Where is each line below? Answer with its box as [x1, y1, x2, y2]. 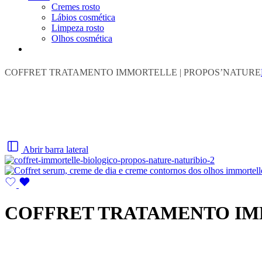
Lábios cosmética [51, 12, 115, 22]
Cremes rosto [51, 2, 100, 12]
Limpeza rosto [51, 23, 104, 33]
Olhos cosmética [51, 33, 112, 43]
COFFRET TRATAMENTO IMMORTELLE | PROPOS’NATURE [5, 67, 261, 77]
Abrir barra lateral [23, 144, 88, 154]
